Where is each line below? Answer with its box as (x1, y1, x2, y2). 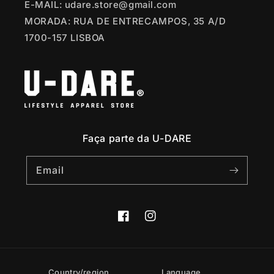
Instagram (144, 217, 189, 228)
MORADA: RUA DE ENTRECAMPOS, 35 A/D (24, 15, 226, 27)
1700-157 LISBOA (24, 32, 105, 43)
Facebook (117, 217, 160, 228)
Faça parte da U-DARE (82, 132, 192, 144)
